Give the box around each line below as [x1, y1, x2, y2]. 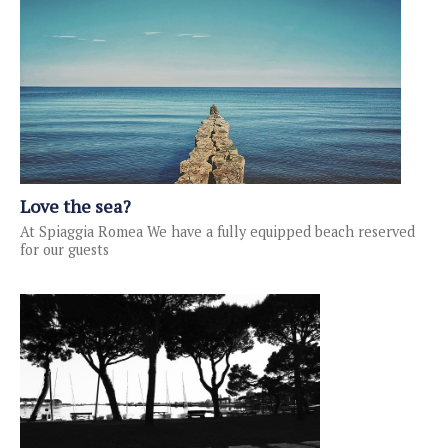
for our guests [20, 240, 109, 260]
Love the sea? [20, 194, 131, 219]
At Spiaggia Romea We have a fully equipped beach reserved [20, 222, 415, 242]
